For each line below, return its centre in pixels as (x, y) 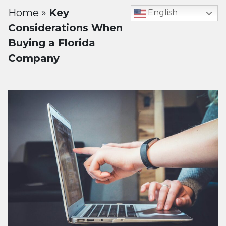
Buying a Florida (52, 43)
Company (34, 58)
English (162, 13)
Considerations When (65, 28)
